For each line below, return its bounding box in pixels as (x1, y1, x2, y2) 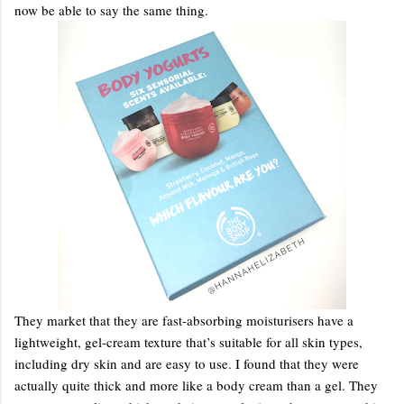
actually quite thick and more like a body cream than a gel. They (14, 375, 378, 394)
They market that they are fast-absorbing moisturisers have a (14, 310, 353, 329)
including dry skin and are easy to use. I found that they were (14, 353, 359, 372)
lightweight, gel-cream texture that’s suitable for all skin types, (14, 332, 363, 351)
